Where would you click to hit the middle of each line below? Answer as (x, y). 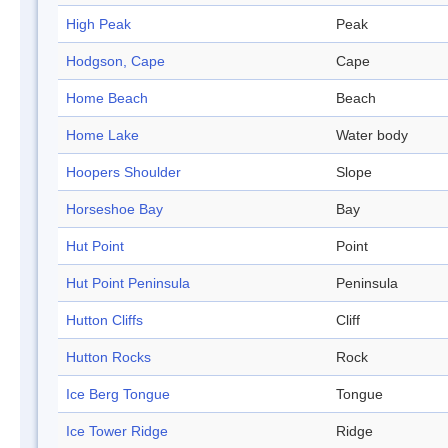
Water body (372, 135)
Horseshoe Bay (114, 209)
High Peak (98, 24)
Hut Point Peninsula (128, 283)
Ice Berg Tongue (118, 394)
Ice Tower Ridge (117, 431)
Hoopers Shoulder (123, 172)
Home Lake (102, 135)
